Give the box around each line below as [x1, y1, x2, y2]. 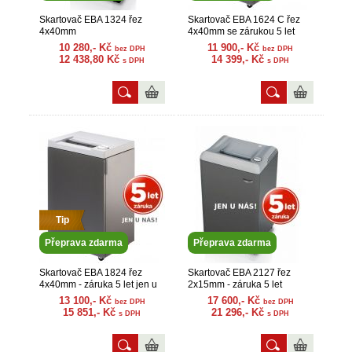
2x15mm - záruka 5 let [187, 279, 282, 290]
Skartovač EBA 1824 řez [38, 267, 142, 278]
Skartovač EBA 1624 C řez [187, 14, 300, 25]
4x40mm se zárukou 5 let [187, 26, 295, 37]
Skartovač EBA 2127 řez [187, 267, 291, 278]
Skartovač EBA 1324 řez [38, 14, 142, 25]
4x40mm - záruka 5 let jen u [38, 279, 157, 290]
